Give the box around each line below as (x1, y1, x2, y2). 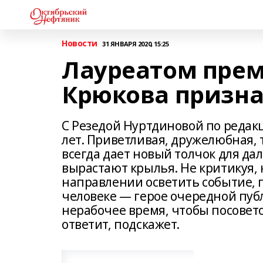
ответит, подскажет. (62, 216, 180, 232)
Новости (62, 38, 98, 49)
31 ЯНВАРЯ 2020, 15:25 (102, 39, 169, 48)
